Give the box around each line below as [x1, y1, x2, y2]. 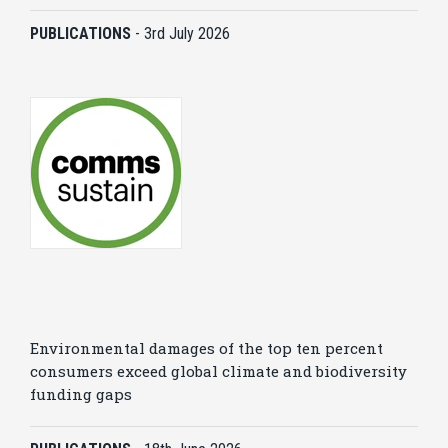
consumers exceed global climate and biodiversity [30, 361, 407, 381]
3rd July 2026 [144, 24, 230, 43]
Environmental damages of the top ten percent [30, 338, 383, 358]
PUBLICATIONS [30, 24, 135, 43]
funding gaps [30, 384, 132, 404]
